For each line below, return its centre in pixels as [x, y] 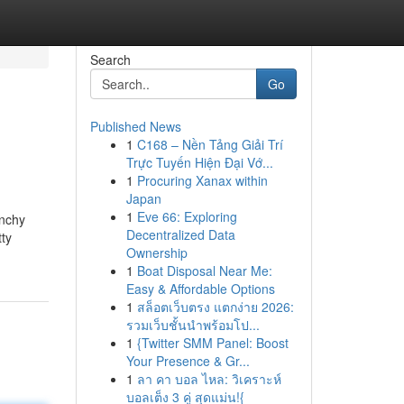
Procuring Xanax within [202, 180]
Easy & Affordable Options [200, 289]
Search [110, 60]
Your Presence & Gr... [188, 361]
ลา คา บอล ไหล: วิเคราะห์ [209, 379]
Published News [135, 126]
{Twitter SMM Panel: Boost [212, 343]
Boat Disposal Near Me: [204, 271]
